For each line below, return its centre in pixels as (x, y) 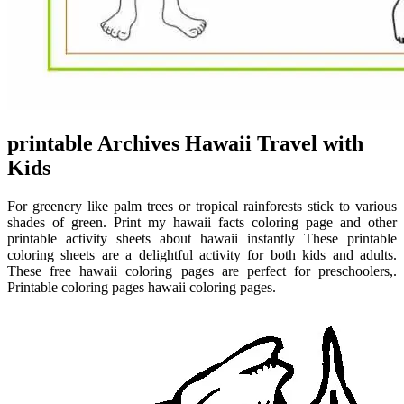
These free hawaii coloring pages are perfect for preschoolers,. (202, 271)
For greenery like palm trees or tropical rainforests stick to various (202, 207)
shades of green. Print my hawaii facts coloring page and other (202, 223)
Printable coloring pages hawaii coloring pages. (142, 288)
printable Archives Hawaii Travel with (185, 144)
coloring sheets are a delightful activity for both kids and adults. (202, 255)
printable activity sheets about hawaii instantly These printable (202, 239)
